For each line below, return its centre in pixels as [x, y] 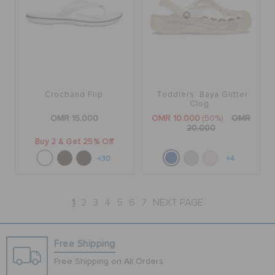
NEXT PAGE [178, 203]
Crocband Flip [74, 95]
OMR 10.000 [176, 118]
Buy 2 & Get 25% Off [74, 142]
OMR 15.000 [74, 118]
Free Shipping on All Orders [109, 262]
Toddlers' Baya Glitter [203, 95]
